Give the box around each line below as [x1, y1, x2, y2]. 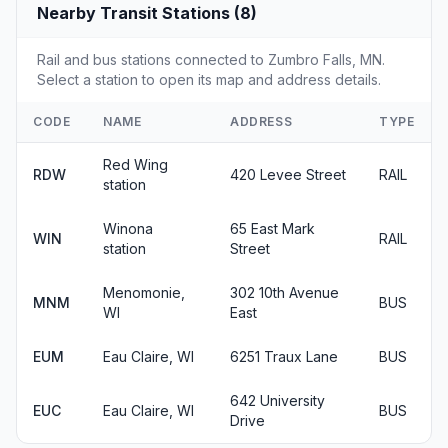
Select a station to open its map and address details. [37, 71, 381, 88]
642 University [230, 392, 325, 409]
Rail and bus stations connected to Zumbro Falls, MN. [37, 51, 385, 68]
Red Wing [103, 156, 168, 173]
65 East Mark [230, 220, 315, 237]
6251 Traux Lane [230, 348, 338, 365]
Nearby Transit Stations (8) [37, 3, 257, 23]
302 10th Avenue [230, 284, 339, 301]
